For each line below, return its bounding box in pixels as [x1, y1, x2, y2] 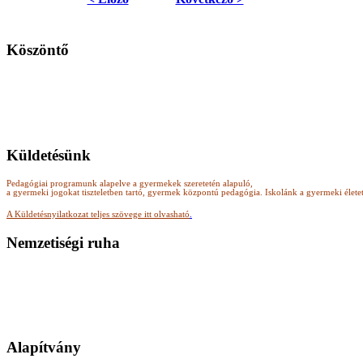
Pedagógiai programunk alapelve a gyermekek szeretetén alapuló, [6, 179, 253, 189]
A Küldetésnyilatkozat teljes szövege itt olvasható [6, 210, 190, 220]
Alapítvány [6, 339, 81, 357]
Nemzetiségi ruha [6, 234, 120, 252]
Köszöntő [6, 41, 69, 59]
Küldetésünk [6, 146, 91, 164]
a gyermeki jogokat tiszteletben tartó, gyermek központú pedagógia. [6, 188, 265, 198]
